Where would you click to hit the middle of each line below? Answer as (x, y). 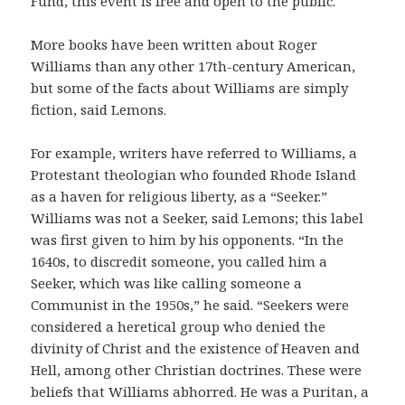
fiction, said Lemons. (99, 110)
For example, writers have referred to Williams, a (194, 153)
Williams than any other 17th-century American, (193, 66)
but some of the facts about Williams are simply (190, 88)
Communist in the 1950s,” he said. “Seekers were (190, 305)
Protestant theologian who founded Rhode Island (194, 175)
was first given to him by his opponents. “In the (188, 240)
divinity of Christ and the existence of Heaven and (196, 348)
